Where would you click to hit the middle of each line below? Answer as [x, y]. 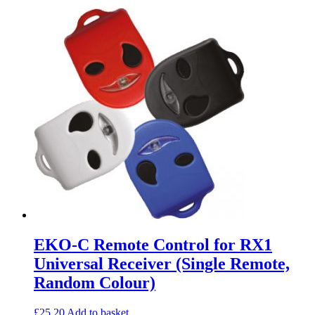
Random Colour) [95, 282]
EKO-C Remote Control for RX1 [153, 244]
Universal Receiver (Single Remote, [162, 263]
